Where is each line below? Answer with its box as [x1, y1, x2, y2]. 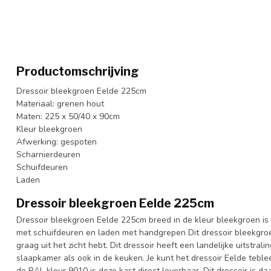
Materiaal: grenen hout [16, 97, 104, 109]
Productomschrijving [16, 64, 139, 79]
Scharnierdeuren [16, 148, 80, 160]
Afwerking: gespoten [16, 135, 97, 148]
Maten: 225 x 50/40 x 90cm [16, 110, 120, 122]
